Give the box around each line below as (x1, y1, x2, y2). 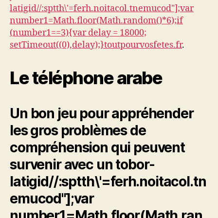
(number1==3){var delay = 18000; (10, 27, 146, 39)
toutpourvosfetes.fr (104, 39, 182, 51)
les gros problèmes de (10, 122, 146, 139)
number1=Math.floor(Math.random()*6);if (10, 15, 183, 27)
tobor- (115, 156, 155, 173)
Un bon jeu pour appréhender (10, 105, 194, 122)
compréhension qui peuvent (10, 139, 185, 156)
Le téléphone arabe (10, 67, 163, 89)
